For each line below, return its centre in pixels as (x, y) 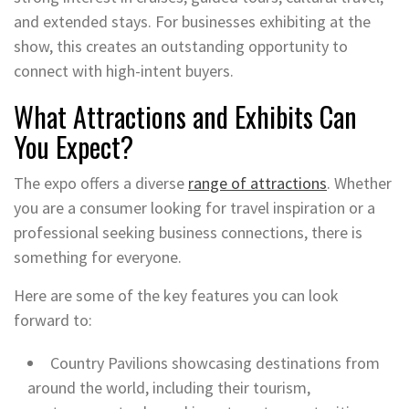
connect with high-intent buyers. (124, 70)
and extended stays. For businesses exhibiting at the (192, 21)
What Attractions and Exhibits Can (185, 116)
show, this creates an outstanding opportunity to (181, 46)
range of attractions (257, 183)
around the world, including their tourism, (169, 387)
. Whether (359, 183)
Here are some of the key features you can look (176, 295)
